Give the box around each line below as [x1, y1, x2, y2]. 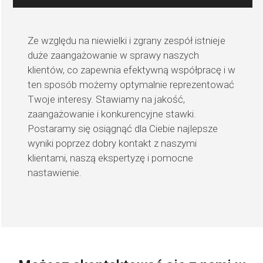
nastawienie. [28, 167, 82, 179]
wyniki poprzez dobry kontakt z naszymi [28, 137, 197, 150]
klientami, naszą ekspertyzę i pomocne [28, 152, 194, 164]
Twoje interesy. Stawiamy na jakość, [28, 93, 186, 106]
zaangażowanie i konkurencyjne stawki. [28, 108, 197, 120]
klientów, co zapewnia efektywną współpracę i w [28, 64, 236, 76]
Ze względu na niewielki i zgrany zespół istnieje [28, 35, 226, 47]
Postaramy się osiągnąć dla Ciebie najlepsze [28, 123, 218, 135]
